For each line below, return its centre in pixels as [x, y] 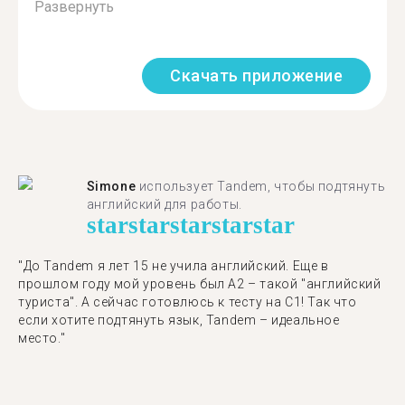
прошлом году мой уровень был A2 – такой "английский [200, 284]
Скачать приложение [256, 75]
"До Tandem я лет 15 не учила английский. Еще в [174, 266]
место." [42, 338]
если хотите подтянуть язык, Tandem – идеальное [179, 320]
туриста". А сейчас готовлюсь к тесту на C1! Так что [188, 302]
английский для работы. [164, 204]
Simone [111, 186]
